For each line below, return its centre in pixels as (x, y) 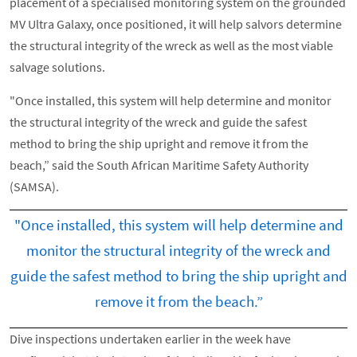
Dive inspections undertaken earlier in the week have (150, 338)
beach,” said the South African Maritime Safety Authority (159, 165)
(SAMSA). (34, 187)
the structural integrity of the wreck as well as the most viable (171, 46)
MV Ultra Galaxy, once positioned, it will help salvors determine (176, 24)
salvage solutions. (57, 67)
